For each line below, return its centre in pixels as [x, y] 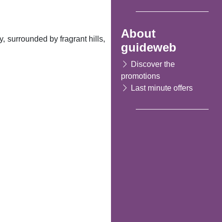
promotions [140, 76]
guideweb [149, 47]
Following [27, 168]
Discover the [153, 64]
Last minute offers [162, 88]
